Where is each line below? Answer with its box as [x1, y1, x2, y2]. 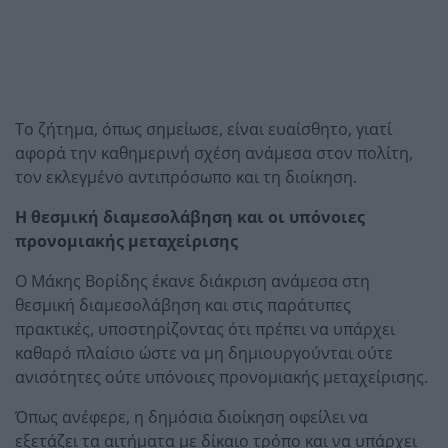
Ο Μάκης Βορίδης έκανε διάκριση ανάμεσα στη [15, 269, 370, 292]
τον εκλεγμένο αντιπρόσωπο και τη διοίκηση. [15, 165, 357, 188]
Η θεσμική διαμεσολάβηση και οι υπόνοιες [15, 205, 365, 228]
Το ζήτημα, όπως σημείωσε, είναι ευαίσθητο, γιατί [15, 117, 392, 140]
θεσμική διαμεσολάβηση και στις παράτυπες [15, 293, 351, 316]
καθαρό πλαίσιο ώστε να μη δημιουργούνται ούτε [15, 341, 393, 364]
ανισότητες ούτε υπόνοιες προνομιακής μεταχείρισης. [15, 365, 428, 388]
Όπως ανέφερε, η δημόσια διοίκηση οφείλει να [15, 405, 368, 428]
